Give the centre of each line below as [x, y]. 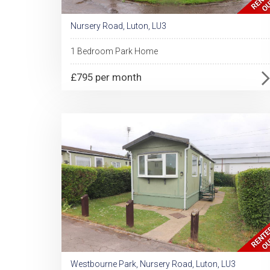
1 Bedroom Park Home [114, 51]
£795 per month [106, 77]
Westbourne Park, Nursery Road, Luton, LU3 [153, 264]
